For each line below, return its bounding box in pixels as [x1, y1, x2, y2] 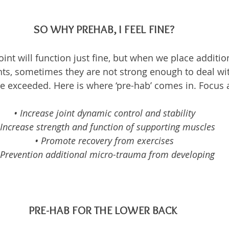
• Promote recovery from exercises [35, 134, 174, 147]
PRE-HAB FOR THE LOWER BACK [29, 203, 180, 217]
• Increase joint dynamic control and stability [13, 107, 195, 119]
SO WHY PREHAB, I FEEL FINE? [34, 22, 175, 36]
